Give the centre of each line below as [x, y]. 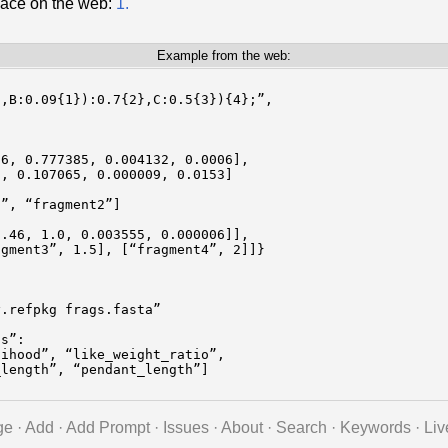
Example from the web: [224, 56]
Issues [185, 428]
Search [301, 428]
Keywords [375, 428]
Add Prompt [107, 428]
